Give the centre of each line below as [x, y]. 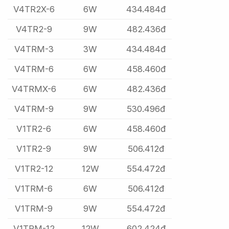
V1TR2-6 [34, 129]
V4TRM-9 [34, 109]
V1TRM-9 [34, 209]
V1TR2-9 [34, 149]
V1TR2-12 [34, 169]
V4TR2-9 [34, 29]
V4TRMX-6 [34, 89]
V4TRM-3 [34, 49]
